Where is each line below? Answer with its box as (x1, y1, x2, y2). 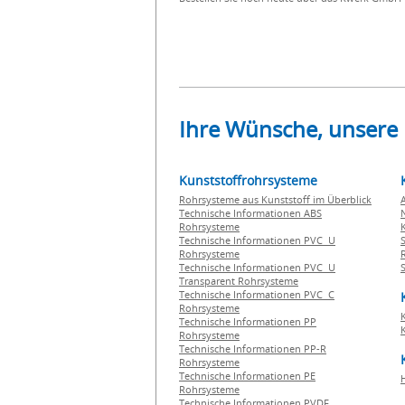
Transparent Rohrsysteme (179, 274, 298, 287)
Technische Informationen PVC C (179, 287, 334, 301)
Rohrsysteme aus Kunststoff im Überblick (179, 193, 372, 206)
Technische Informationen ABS (179, 206, 322, 220)
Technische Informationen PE (179, 369, 316, 382)
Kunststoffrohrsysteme (179, 172, 317, 189)
